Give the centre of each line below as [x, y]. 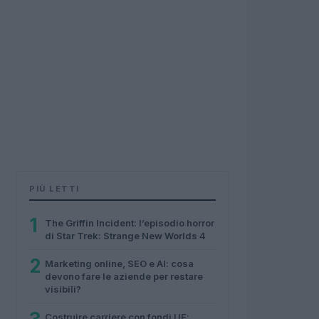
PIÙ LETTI [54, 189]
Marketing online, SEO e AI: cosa [119, 263]
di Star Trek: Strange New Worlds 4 [125, 236]
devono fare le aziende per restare [124, 276]
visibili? [63, 289]
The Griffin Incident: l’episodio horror [130, 223]
